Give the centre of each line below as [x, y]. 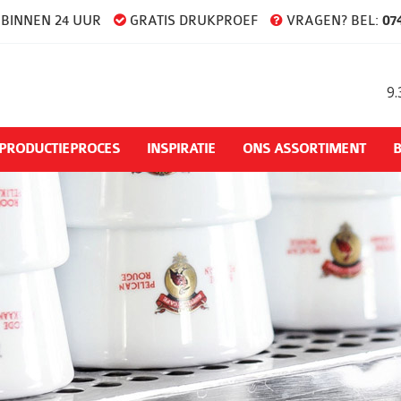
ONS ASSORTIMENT [304, 149]
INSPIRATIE [181, 149]
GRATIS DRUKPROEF [192, 21]
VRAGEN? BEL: [332, 21]
